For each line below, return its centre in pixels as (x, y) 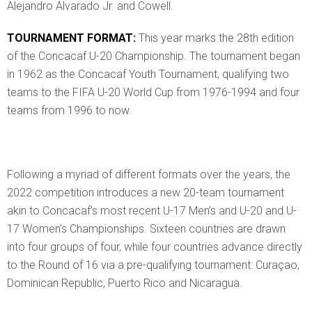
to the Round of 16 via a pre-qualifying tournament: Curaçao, (153, 265)
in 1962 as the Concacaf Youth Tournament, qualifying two (148, 74)
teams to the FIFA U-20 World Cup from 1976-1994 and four (153, 92)
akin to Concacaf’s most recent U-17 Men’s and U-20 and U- (152, 210)
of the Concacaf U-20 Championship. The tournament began (154, 56)
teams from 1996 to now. (69, 110)
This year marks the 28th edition (216, 38)
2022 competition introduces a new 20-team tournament (146, 192)
